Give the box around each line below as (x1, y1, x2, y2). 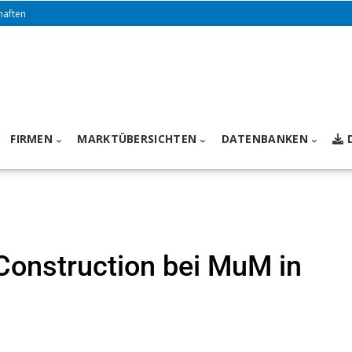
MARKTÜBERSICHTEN (77, 131, 197, 147)
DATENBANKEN (221, 131, 308, 147)
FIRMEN (10, 131, 53, 147)
